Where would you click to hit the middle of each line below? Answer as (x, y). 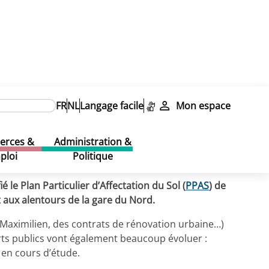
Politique (93, 156)
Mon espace (203, 106)
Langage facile (112, 106)
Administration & (93, 142)
